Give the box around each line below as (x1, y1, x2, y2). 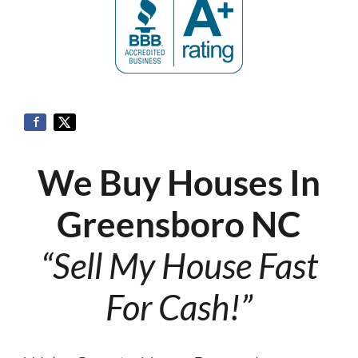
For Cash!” (105, 285, 253, 328)
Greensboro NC (57, 202, 301, 245)
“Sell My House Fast (40, 244, 318, 286)
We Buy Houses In (38, 161, 320, 203)
